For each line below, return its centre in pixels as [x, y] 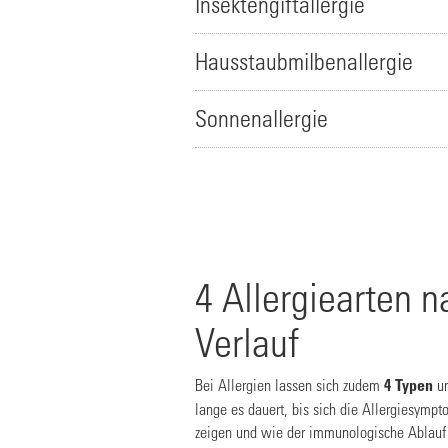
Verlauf [247, 342]
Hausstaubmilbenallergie [304, 61]
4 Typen [408, 385]
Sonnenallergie [261, 118]
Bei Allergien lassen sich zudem [289, 384]
